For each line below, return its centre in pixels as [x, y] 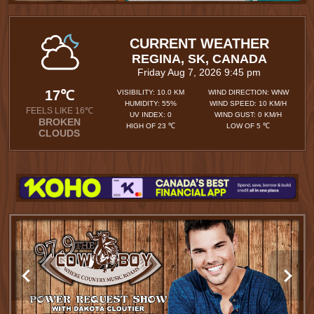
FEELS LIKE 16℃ [59, 111]
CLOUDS [59, 133]
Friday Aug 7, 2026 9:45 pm [199, 72]
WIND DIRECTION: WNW [248, 92]
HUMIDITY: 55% [150, 103]
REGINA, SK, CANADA [199, 59]
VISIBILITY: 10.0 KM [150, 92]
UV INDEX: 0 [150, 115]
